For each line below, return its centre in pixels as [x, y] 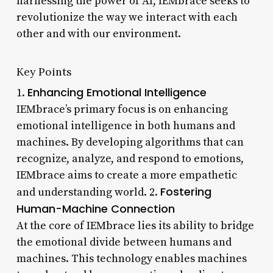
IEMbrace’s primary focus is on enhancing [122, 109]
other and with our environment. [98, 34]
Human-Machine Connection [95, 208]
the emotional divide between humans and [124, 242]
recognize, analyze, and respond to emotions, [130, 158]
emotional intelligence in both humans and [126, 126]
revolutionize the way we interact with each [127, 17]
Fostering [186, 191]
